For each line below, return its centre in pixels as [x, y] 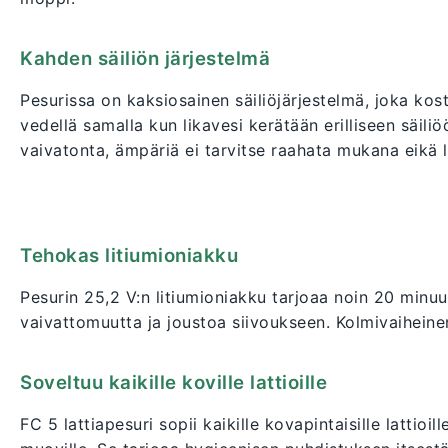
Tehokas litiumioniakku [129, 256]
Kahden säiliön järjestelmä [145, 59]
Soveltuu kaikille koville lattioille [173, 383]
